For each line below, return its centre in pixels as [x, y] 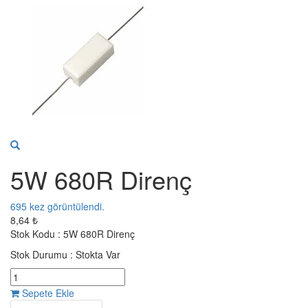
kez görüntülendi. [66, 206]
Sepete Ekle [48, 293]
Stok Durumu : [43, 254]
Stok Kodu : [37, 233]
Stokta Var [98, 254]
